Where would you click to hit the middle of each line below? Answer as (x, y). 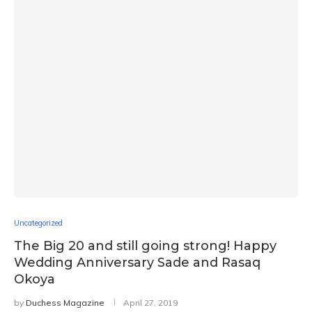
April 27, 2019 (150, 303)
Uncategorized (38, 223)
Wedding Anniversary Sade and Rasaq (137, 263)
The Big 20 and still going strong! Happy (145, 246)
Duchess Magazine (65, 303)
